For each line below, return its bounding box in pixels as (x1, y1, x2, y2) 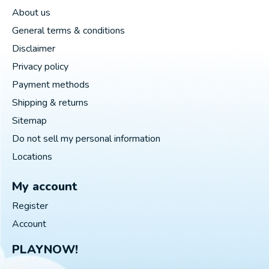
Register (12, 199, 48, 213)
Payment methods (12, 77, 89, 91)
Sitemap (12, 113, 47, 127)
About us (12, 5, 50, 19)
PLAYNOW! (12, 241, 78, 258)
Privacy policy (12, 59, 68, 73)
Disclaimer (12, 41, 55, 55)
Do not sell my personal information (12, 131, 160, 145)
